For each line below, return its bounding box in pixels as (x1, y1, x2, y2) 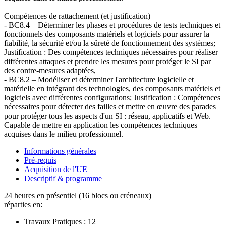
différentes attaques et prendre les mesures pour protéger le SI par (4, 56, 211, 66)
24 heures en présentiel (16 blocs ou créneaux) (4, 191, 151, 200)
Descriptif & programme (24, 174, 102, 183)
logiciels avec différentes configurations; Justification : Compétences (4, 93, 220, 102)
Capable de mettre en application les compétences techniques (4, 120, 197, 129)
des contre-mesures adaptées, (4, 66, 96, 75)
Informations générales (24, 146, 96, 155)
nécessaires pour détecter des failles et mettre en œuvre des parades (4, 102, 216, 111)
